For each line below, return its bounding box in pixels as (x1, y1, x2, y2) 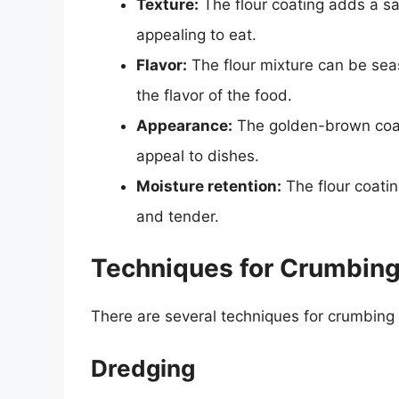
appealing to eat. (136, 25, 256, 44)
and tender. (136, 207, 219, 225)
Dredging (91, 354, 195, 382)
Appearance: (136, 116, 232, 134)
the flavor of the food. (136, 85, 292, 104)
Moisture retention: (136, 176, 281, 195)
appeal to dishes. (136, 146, 259, 165)
